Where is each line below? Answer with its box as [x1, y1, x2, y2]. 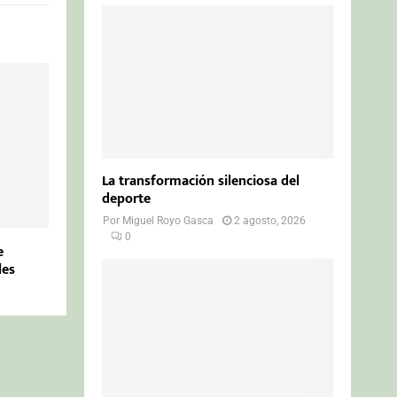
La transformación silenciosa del [102, 169, 300, 194]
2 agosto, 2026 [234, 214, 307, 228]
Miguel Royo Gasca [122, 214, 214, 228]
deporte [102, 187, 152, 212]
